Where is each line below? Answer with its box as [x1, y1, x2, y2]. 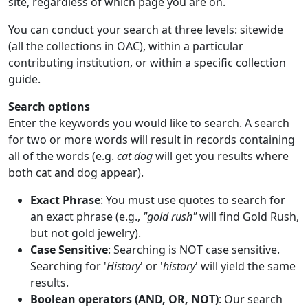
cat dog [117, 148, 153, 164]
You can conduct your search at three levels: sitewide [8, 22, 283, 37]
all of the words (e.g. [8, 148, 117, 164]
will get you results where [153, 148, 289, 164]
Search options [8, 99, 90, 114]
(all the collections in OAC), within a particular [8, 38, 243, 54]
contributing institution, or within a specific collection [8, 55, 286, 70]
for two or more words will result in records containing [8, 132, 295, 147]
